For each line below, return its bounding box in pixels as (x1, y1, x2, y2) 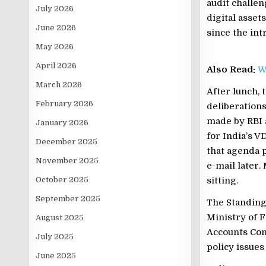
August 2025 (36, 213, 84, 222)
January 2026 (36, 118, 89, 127)
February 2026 (36, 99, 94, 108)
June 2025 (36, 251, 77, 260)
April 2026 (36, 61, 77, 70)
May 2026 (36, 42, 74, 51)
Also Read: (206, 64, 258, 75)
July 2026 (36, 4, 74, 13)
